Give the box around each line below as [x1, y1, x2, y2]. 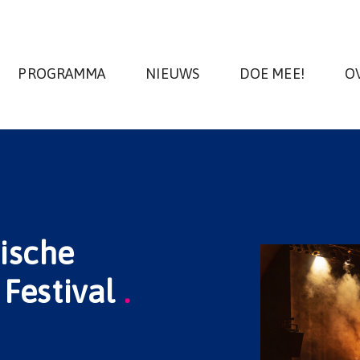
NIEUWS [145, 64, 199, 82]
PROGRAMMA [18, 64, 106, 82]
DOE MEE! [239, 64, 305, 82]
